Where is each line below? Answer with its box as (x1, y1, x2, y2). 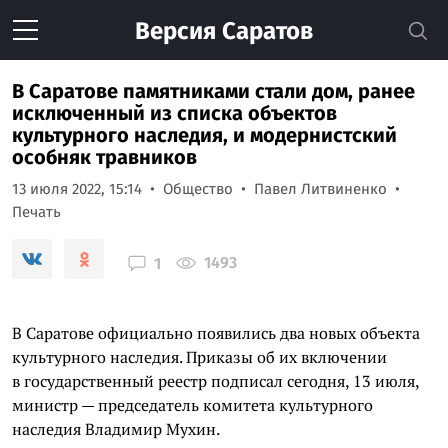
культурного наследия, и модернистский (12, 123, 397, 147)
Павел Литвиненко (254, 180, 387, 198)
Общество (163, 180, 233, 198)
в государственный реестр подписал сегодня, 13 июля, (12, 370, 419, 392)
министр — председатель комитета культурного (12, 394, 373, 416)
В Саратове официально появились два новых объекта (12, 322, 420, 344)
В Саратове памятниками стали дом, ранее (12, 79, 415, 103)
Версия (135, 17, 216, 45)
